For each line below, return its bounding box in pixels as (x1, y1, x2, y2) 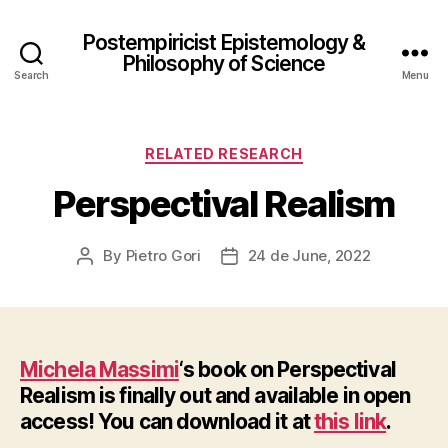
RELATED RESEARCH (145, 145, 303, 162)
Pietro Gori (125, 245, 201, 265)
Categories (223, 139, 312, 160)
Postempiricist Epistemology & (82, 29, 366, 55)
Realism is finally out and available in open (20, 382, 411, 408)
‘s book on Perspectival (178, 356, 396, 382)
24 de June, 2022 (247, 245, 371, 265)
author (84, 268, 131, 288)
